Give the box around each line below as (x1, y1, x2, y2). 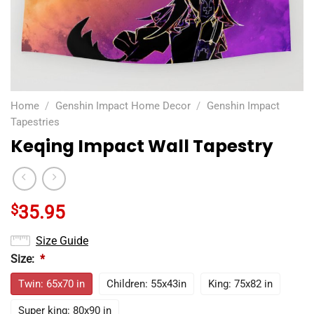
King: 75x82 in (208, 277, 273, 290)
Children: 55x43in (107, 277, 186, 290)
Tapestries (11, 116, 60, 128)
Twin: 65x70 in (18, 277, 85, 290)
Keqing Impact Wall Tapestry (11, 134, 273, 159)
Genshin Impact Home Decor (55, 100, 191, 112)
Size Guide (36, 234, 88, 248)
